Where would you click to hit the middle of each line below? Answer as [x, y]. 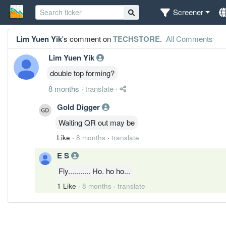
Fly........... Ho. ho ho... [94, 171]
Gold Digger [79, 107]
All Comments [188, 38]
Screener [188, 12]
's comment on [88, 38]
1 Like [67, 186]
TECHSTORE [136, 39]
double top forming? [82, 73]
